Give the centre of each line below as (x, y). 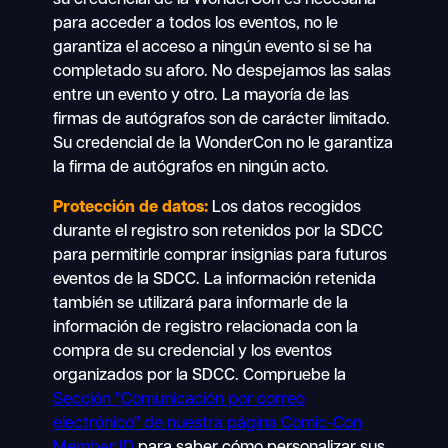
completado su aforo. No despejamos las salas (221, 71)
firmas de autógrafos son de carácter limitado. (221, 119)
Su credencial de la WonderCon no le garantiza (222, 143)
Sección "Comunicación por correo (178, 400)
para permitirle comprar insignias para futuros (219, 256)
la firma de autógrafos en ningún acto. (190, 167)
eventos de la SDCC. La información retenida (214, 280)
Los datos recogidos (284, 208)
